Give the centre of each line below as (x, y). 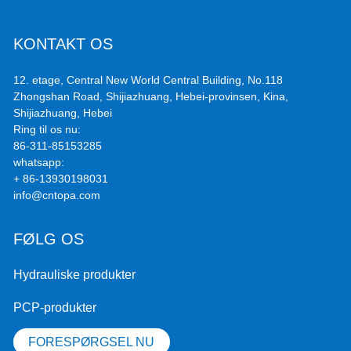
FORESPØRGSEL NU (92, 342)
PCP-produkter (55, 307)
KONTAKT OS (63, 44)
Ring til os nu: (47, 129)
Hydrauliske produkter (75, 274)
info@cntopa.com (57, 195)
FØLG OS (49, 239)
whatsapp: (39, 162)
